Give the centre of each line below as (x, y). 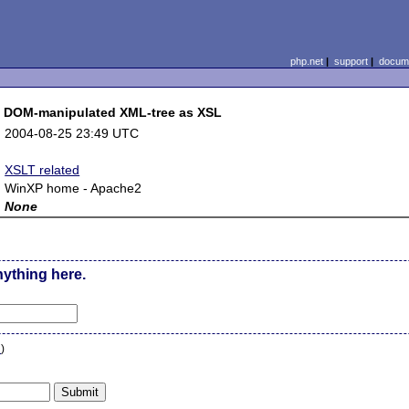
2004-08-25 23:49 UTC (72, 133)
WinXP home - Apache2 (73, 188)
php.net (306, 61)
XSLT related (42, 170)
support (351, 61)
